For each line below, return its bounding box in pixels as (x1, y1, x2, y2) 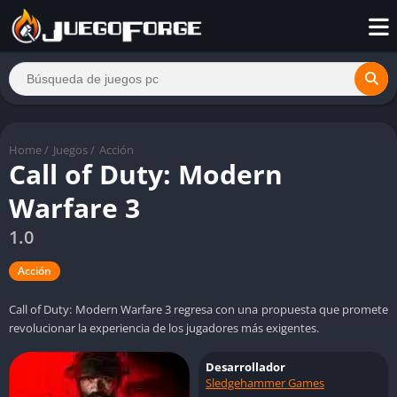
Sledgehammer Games (206, 374, 324, 391)
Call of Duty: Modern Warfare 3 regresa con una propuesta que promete (9, 300, 388, 317)
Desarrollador (206, 358, 285, 375)
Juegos (53, 141, 88, 158)
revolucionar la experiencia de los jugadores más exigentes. (9, 319, 319, 336)
